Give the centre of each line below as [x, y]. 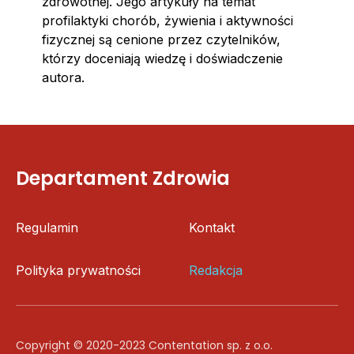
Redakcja [216, 271]
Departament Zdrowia [123, 179]
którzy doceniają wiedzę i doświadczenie [162, 59]
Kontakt [212, 228]
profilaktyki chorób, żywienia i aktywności [167, 21]
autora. [63, 78]
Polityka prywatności [78, 271]
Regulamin [47, 228]
